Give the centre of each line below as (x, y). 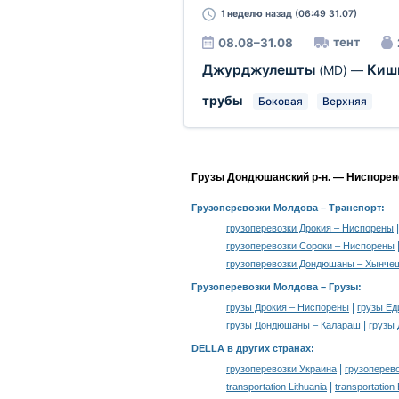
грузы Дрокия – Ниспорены (288, 307)
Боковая (280, 101)
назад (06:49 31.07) (309, 14)
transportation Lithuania (277, 387)
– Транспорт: (351, 208)
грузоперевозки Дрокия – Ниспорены (310, 228)
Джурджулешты (260, 70)
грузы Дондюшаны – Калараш (293, 325)
